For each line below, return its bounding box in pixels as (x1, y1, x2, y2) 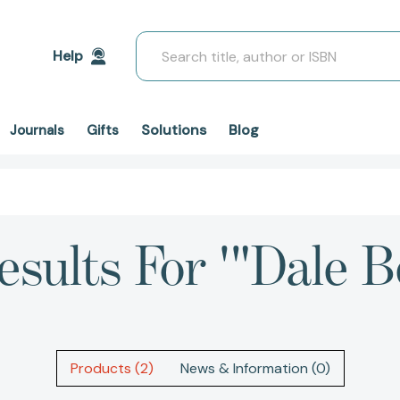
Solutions (141, 121, 206, 139)
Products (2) (70, 359, 154, 379)
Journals (10, 121, 64, 139)
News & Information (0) (179, 359, 330, 379)
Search (136, 32, 181, 51)
